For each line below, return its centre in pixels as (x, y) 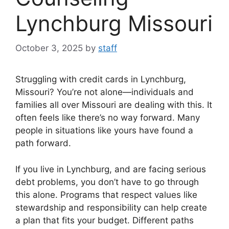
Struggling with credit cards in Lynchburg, (101, 79)
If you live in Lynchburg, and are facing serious (111, 169)
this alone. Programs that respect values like (106, 194)
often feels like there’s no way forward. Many (108, 118)
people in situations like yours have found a (104, 131)
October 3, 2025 (49, 48)
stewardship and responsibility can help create (111, 207)
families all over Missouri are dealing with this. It (114, 105)
